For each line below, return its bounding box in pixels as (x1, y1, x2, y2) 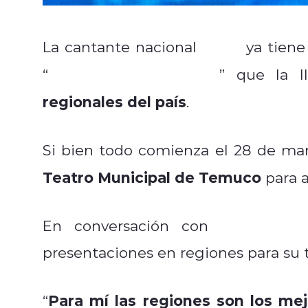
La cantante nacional (43, 36, 203, 56)
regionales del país (43, 91, 186, 111)
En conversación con (43, 215, 221, 235)
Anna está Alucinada (48, 63, 219, 84)
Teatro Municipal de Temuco (43, 166, 261, 187)
